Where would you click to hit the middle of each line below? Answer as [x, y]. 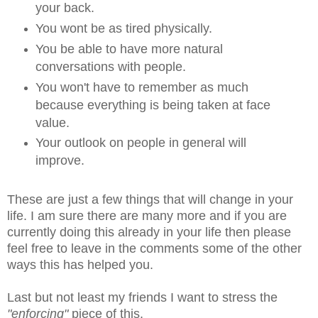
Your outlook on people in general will [141, 143]
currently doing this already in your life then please [149, 232]
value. [52, 122]
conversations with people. [110, 66]
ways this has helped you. [80, 265]
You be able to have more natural [129, 49]
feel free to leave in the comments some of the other [154, 249]
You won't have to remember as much [142, 87]
